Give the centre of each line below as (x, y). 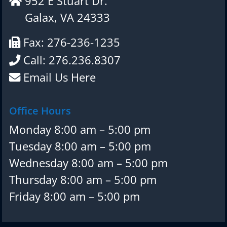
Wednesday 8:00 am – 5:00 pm (88, 163)
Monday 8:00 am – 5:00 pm (80, 129)
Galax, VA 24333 (66, 18)
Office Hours (40, 110)
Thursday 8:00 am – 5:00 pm (83, 179)
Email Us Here (58, 77)
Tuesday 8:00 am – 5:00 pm (80, 146)
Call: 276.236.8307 (70, 60)
